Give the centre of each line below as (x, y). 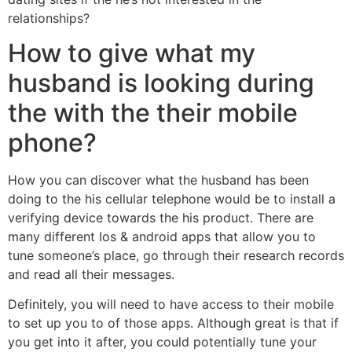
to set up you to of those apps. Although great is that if (173, 323)
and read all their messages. (91, 274)
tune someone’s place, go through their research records (176, 255)
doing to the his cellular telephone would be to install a (172, 198)
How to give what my (132, 53)
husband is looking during (161, 82)
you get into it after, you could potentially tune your (162, 342)
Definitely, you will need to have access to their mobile (171, 304)
